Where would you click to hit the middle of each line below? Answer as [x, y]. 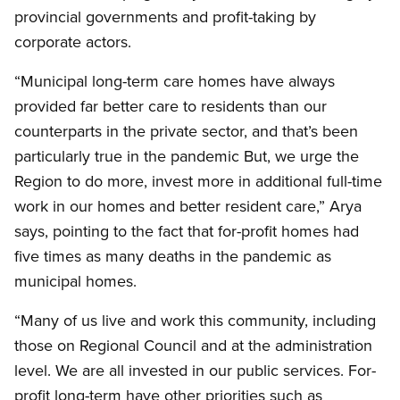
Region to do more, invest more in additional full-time [198, 181]
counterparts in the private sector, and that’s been [186, 131]
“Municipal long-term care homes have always [175, 81]
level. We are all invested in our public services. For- [195, 371]
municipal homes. [75, 281]
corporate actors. [75, 42]
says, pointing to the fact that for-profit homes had [187, 231]
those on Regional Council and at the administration [193, 346]
